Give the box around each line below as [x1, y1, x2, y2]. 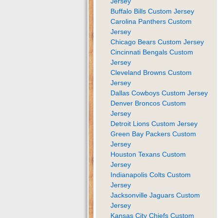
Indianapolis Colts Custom [110, 170, 191, 179]
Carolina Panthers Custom [110, 17, 192, 25]
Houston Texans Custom [110, 150, 186, 158]
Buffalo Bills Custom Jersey [110, 7, 194, 15]
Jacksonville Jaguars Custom [110, 191, 200, 199]
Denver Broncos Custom [110, 99, 186, 107]
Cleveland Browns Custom [110, 68, 192, 76]
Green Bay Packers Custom [110, 129, 196, 138]
